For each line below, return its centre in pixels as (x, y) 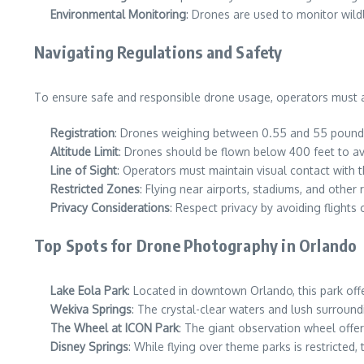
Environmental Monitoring (118, 14)
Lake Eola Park (89, 290)
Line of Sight (84, 170)
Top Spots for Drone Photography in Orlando (196, 245)
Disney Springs (89, 347)
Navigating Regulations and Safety (158, 52)
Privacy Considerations (110, 208)
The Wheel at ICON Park (115, 328)
